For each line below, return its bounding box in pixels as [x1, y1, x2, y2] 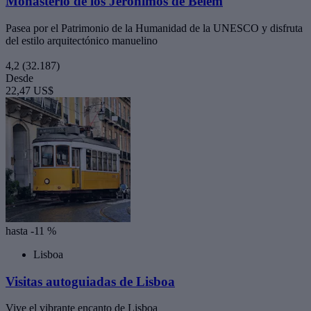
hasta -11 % [6, 224, 56, 237]
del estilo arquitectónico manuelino [6, 34, 158, 47]
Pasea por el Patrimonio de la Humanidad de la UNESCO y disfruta [6, 22, 303, 34]
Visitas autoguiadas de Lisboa [6, 274, 175, 289]
